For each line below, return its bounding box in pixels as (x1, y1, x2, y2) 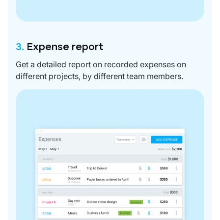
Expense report (27, 42, 104, 53)
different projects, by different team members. (16, 71, 183, 81)
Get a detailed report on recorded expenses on (16, 59, 186, 69)
